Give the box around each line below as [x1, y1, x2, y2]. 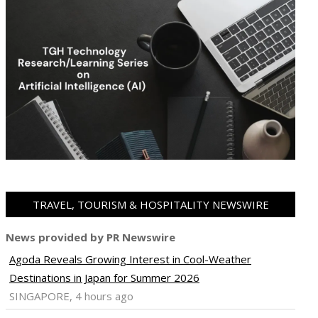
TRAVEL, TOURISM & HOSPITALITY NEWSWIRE [32, 197, 269, 212]
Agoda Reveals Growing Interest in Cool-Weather [9, 252, 251, 267]
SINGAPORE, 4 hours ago [9, 289, 133, 304]
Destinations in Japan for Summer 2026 [9, 270, 199, 285]
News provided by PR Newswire [6, 230, 175, 245]
